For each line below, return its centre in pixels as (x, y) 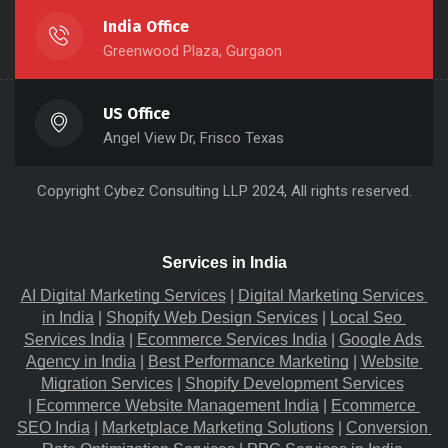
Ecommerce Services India (231, 340)
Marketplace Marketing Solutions (217, 428)
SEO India (53, 428)
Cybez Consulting (161, 191)
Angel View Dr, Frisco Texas (193, 138)
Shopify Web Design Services (212, 318)
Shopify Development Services (294, 384)
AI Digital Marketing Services (123, 296)
